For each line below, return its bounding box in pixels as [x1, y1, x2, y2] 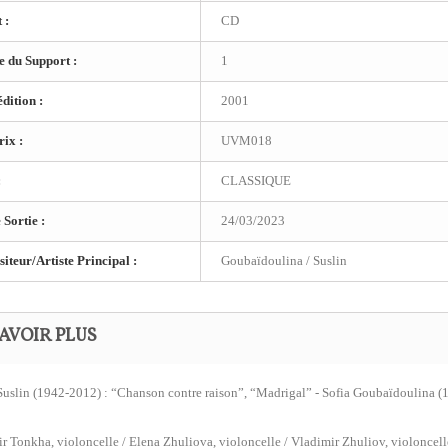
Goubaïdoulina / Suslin [221, 253, 347, 268]
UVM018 [221, 133, 272, 148]
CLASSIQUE [221, 173, 291, 188]
